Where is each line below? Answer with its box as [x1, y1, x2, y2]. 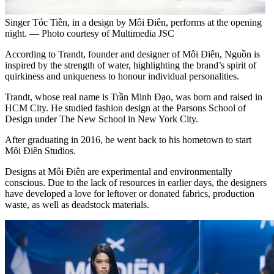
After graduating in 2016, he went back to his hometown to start [5, 134, 251, 145]
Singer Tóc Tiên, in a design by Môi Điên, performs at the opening [5, 17, 262, 28]
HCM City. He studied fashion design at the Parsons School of [5, 102, 246, 113]
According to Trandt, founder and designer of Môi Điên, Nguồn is [5, 48, 260, 59]
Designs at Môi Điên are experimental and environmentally [5, 166, 232, 177]
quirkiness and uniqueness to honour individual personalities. [5, 70, 239, 81]
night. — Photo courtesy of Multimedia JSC [5, 28, 174, 39]
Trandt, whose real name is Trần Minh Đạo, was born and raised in [5, 91, 262, 102]
